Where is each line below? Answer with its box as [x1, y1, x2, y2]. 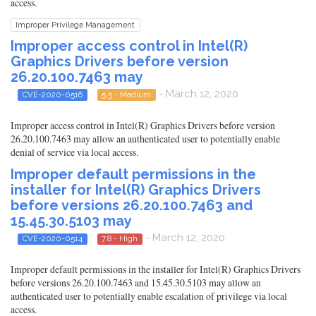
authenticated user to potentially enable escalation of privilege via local [11, 289, 287, 303]
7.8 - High [102, 233, 138, 243]
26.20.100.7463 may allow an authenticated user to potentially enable [11, 132, 280, 145]
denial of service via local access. [11, 145, 138, 159]
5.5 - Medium [102, 89, 152, 99]
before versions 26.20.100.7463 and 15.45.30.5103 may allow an [11, 276, 261, 290]
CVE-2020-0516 [22, 89, 83, 99]
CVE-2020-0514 [22, 233, 83, 243]
